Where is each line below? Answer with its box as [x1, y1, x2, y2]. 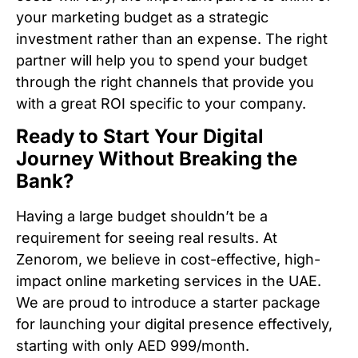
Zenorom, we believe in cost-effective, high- [16, 251, 320, 268]
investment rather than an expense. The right [16, 30, 328, 47]
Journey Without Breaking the [16, 147, 297, 171]
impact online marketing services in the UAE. [16, 272, 321, 290]
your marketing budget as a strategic [16, 8, 268, 26]
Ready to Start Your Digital [16, 125, 264, 149]
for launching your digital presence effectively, [16, 316, 332, 333]
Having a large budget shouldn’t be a [16, 208, 268, 225]
